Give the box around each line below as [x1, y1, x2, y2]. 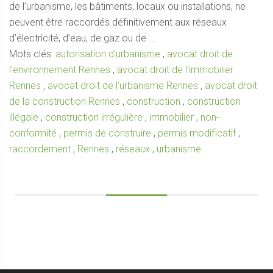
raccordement [9, 143, 71, 155]
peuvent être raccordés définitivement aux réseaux [9, 16, 227, 29]
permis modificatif [158, 127, 236, 140]
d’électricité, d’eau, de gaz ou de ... [9, 32, 156, 44]
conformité [9, 127, 57, 140]
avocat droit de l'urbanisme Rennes [48, 80, 198, 92]
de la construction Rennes [9, 96, 120, 108]
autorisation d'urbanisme [55, 48, 160, 60]
